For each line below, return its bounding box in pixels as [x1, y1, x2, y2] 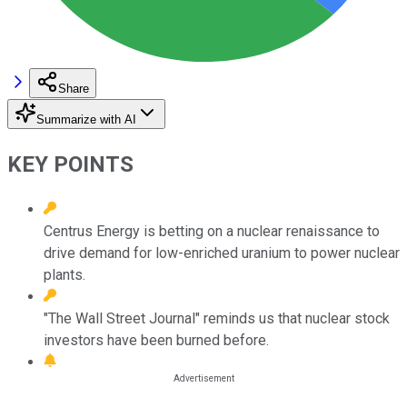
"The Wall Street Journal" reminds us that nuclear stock [44, 309, 390, 327]
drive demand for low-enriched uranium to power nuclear [44, 243, 400, 262]
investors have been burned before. [44, 331, 269, 349]
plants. [44, 265, 85, 283]
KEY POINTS [7, 151, 134, 177]
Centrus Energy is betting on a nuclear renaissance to [44, 222, 380, 240]
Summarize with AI [36, 112, 136, 126]
